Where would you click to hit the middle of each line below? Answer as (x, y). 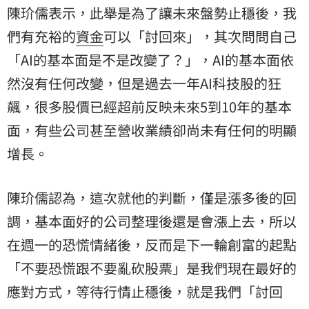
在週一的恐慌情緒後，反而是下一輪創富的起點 (152, 245)
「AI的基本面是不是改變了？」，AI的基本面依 (150, 60)
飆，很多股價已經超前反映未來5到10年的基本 (149, 107)
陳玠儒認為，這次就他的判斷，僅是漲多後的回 (152, 198)
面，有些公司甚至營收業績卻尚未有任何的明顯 (152, 130)
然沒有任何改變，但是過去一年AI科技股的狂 (144, 83)
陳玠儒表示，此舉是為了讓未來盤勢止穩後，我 (152, 13)
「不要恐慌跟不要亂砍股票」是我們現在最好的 (152, 268)
